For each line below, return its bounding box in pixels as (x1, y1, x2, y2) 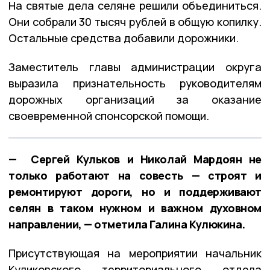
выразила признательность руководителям (8, 75, 262, 90)
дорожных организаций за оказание (8, 92, 262, 107)
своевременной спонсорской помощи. (8, 108, 209, 123)
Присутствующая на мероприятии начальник (8, 245, 262, 260)
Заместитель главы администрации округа (8, 59, 262, 74)
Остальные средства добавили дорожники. (8, 30, 239, 45)
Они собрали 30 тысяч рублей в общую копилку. (8, 14, 262, 29)
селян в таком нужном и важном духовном (8, 200, 262, 215)
